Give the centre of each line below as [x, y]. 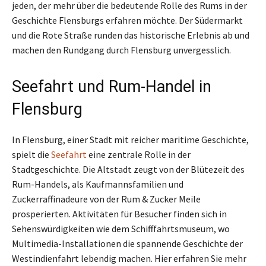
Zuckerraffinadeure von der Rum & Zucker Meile [106, 199]
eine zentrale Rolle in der [139, 155]
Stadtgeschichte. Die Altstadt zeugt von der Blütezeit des [128, 170]
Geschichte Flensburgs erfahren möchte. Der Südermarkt [127, 20]
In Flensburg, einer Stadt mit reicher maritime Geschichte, [130, 140]
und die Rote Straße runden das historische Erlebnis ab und [131, 35]
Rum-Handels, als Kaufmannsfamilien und [98, 184]
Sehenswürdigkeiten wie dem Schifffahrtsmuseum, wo [121, 229]
